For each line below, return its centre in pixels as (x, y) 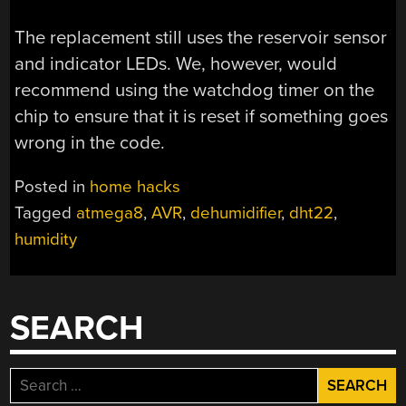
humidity (46, 240)
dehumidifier (236, 213)
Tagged (46, 213)
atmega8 (110, 213)
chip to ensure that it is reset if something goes (202, 116)
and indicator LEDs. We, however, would (176, 63)
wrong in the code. (90, 142)
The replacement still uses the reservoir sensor (201, 37)
